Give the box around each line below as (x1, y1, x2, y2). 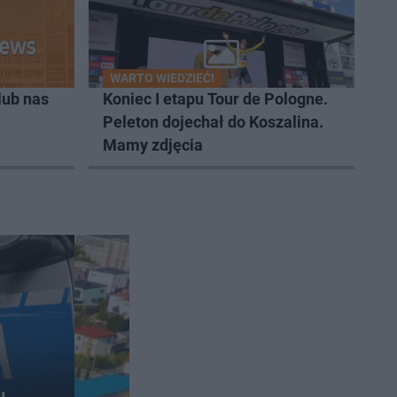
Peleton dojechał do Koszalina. (103, 113, 323, 131)
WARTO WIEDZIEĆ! (110, 71, 214, 85)
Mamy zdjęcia (103, 136, 203, 154)
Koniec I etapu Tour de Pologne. (103, 90, 328, 108)
